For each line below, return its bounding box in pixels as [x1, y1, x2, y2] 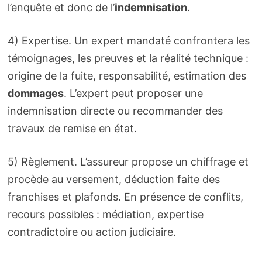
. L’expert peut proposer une [63, 87, 203, 100]
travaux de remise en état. [7, 122, 137, 135]
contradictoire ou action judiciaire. [7, 226, 176, 239]
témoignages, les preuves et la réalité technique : [7, 52, 249, 65]
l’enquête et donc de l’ [7, 1, 115, 14]
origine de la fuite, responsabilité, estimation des [7, 70, 246, 82]
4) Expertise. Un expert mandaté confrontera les [7, 35, 250, 47]
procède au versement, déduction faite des [7, 173, 220, 186]
